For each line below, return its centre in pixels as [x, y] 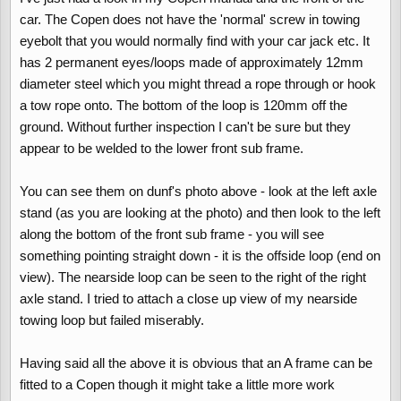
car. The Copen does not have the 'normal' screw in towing [190, 19]
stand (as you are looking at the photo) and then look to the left [200, 213]
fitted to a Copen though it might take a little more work [177, 384]
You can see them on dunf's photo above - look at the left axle [198, 191]
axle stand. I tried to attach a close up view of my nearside [188, 299]
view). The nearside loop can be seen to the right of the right [193, 277]
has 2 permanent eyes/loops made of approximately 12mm [192, 62]
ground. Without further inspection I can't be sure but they [185, 127]
